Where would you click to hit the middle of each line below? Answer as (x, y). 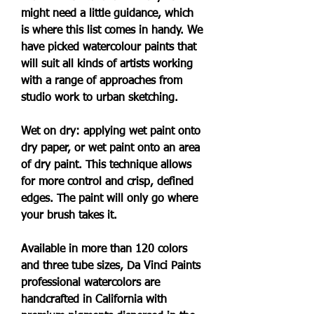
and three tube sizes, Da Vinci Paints (111, 266)
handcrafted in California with (94, 300)
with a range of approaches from (102, 81)
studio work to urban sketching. (100, 98)
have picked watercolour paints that (109, 48)
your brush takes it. (69, 216)
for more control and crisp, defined (107, 182)
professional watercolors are (90, 283)
